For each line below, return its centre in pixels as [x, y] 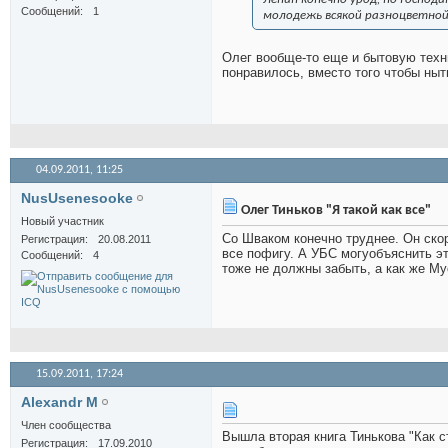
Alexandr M [59, 402]
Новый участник [62, 221]
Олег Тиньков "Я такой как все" [334, 211]
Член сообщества [66, 425]
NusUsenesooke [77, 198]
